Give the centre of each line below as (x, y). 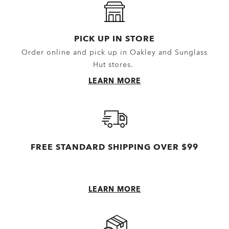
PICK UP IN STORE (114, 39)
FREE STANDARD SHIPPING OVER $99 (114, 147)
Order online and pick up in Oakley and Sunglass (114, 52)
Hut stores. (114, 65)
